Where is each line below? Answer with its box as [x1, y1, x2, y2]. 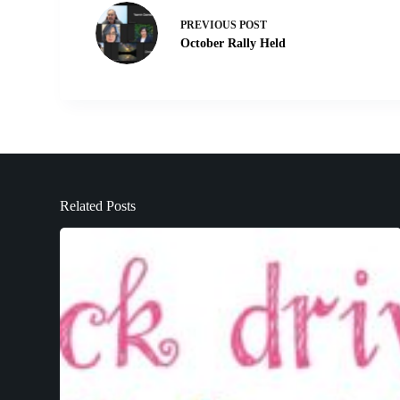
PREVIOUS [180, 18, 240, 31]
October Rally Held [180, 36, 287, 50]
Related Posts [60, 198, 137, 213]
